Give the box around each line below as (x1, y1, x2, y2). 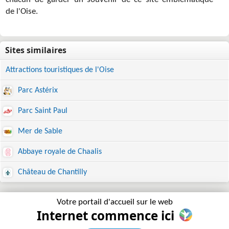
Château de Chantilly (16, 168, 87, 176)
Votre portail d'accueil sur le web (56, 198, 173, 207)
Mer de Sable (16, 127, 62, 135)
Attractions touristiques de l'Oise (6, 66, 114, 74)
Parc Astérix (16, 86, 58, 95)
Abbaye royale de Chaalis (16, 148, 102, 156)
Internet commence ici (37, 207, 174, 224)
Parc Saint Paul (16, 107, 67, 115)
